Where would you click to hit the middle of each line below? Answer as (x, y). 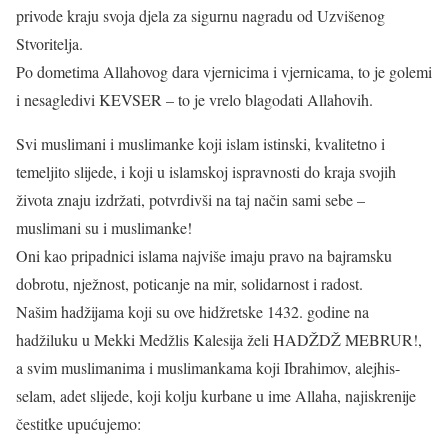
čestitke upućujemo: (78, 423)
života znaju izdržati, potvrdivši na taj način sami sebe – (190, 199)
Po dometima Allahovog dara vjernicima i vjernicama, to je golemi (224, 71)
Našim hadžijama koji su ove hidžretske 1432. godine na (192, 311)
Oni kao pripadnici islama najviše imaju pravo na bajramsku (204, 255)
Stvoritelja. (49, 43)
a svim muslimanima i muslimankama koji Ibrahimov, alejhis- (208, 367)
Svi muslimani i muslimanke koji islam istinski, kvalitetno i (200, 143)
